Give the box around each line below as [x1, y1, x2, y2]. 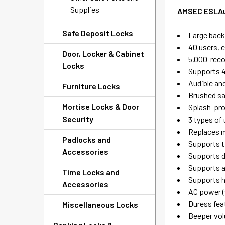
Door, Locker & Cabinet [62, 49, 144, 58]
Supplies [70, 5, 99, 14]
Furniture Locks [62, 81, 120, 91]
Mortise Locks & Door [62, 102, 139, 111]
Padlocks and [62, 135, 111, 144]
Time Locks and [62, 167, 120, 177]
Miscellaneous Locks [62, 200, 138, 209]
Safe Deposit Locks [62, 28, 133, 38]
